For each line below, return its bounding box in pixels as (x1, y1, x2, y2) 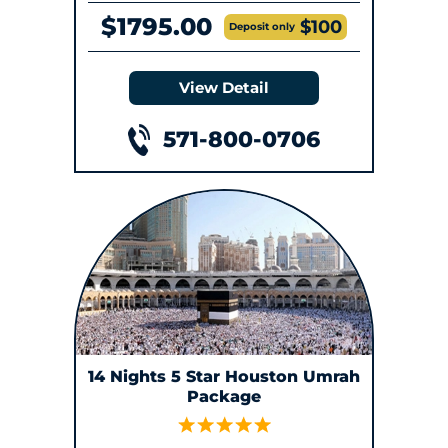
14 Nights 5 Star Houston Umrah (88, 367, 360, 387)
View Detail (179, 77, 269, 97)
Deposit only (229, 19, 295, 33)
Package (187, 387, 261, 407)
